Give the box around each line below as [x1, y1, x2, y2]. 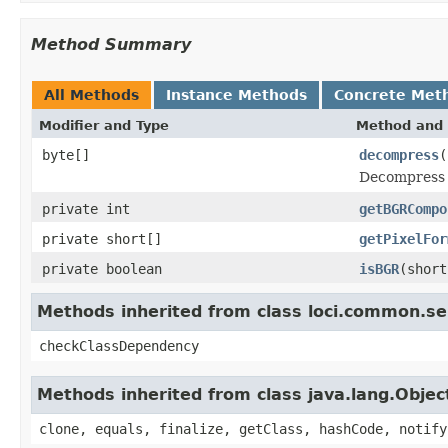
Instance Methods [166, 86, 307, 103]
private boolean [42, 260, 162, 277]
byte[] [42, 146, 90, 163]
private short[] [42, 230, 162, 247]
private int [42, 200, 130, 217]
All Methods [44, 86, 139, 103]
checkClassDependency [39, 337, 199, 354]
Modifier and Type [39, 117, 169, 133]
